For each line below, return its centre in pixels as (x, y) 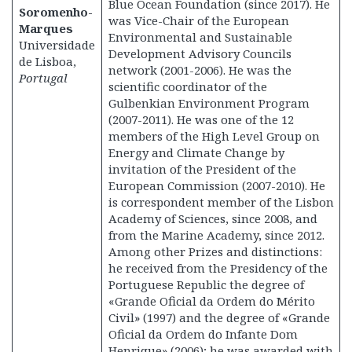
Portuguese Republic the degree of (206, 284)
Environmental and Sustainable (200, 37)
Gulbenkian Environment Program (209, 103)
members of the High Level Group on (214, 136)
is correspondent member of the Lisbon (221, 202)
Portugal (43, 77)
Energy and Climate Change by (196, 152)
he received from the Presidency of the (218, 268)
